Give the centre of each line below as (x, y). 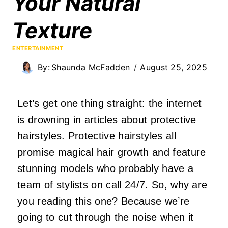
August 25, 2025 (174, 67)
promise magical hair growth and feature (112, 152)
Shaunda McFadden (91, 67)
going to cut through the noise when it (106, 217)
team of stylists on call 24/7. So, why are (112, 184)
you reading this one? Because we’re (104, 201)
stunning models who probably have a (106, 168)
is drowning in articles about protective (107, 119)
